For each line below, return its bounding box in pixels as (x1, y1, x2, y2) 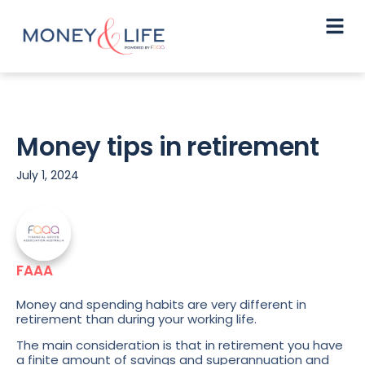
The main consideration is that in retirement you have (16, 336, 343, 354)
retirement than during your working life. (16, 310, 260, 328)
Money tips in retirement (16, 128, 319, 165)
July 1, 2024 (16, 166, 79, 183)
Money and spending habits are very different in (16, 295, 306, 313)
